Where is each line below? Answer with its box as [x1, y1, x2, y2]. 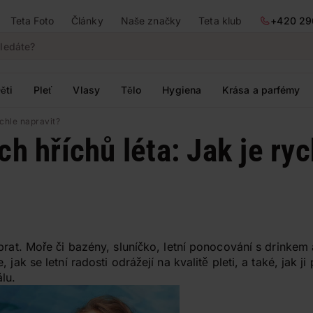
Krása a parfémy [222, 84, 300, 96]
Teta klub [198, 15, 242, 27]
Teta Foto [10, 15, 54, 27]
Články [71, 15, 103, 27]
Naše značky [120, 15, 181, 27]
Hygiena [162, 84, 202, 96]
